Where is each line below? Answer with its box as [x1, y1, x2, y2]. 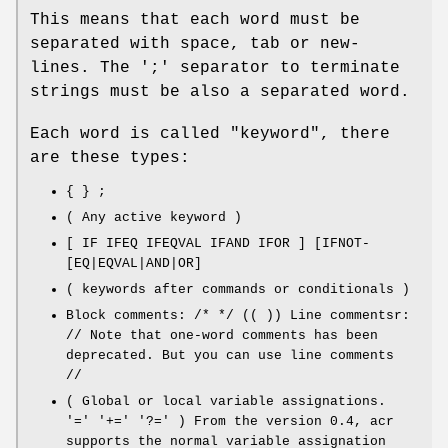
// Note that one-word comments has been [66, 327, 378, 343]
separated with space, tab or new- [30, 34, 360, 53]
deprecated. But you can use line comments [66, 347, 394, 363]
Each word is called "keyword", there [30, 124, 390, 143]
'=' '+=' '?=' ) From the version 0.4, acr [66, 413, 394, 429]
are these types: [30, 148, 190, 167]
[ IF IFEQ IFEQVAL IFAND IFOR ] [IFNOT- [66, 235, 370, 251]
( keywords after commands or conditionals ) [66, 281, 410, 297]
